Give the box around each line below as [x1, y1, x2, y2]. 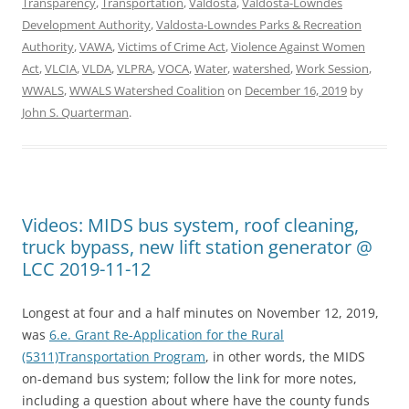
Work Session [296, 60, 369, 77]
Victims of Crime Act [118, 38, 225, 55]
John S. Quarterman [22, 104, 129, 121]
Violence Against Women [231, 38, 365, 55]
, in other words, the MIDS [205, 348, 365, 365]
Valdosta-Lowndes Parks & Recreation [156, 16, 362, 33]
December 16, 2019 [245, 82, 347, 99]
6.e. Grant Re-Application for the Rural [49, 326, 284, 343]
